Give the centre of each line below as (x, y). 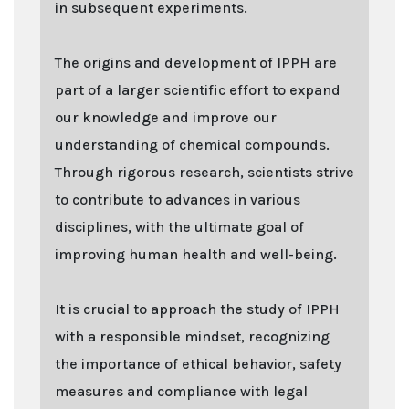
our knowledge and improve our (166, 117)
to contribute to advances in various (178, 199)
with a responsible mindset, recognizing (192, 336)
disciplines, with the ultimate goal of (179, 226)
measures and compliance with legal (181, 391)
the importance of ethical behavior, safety (198, 363)
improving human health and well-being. (196, 254)
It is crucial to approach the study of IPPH (197, 309)
